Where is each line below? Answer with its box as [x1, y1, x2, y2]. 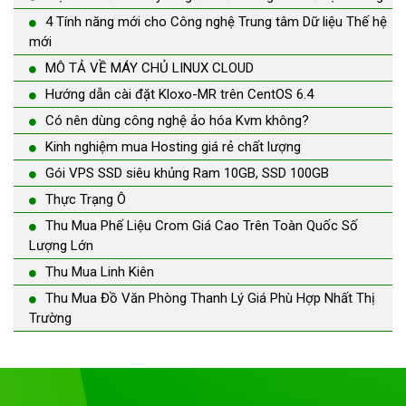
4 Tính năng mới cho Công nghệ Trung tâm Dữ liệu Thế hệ [45, 13, 387, 30]
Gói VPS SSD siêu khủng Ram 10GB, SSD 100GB [45, 164, 329, 181]
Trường [29, 309, 72, 326]
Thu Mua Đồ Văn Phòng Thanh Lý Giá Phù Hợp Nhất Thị [45, 289, 375, 306]
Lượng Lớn [29, 237, 93, 254]
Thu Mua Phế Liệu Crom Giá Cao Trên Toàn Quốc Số [45, 217, 358, 234]
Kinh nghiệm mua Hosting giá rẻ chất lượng [45, 138, 301, 155]
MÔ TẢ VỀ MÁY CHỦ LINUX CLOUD [45, 59, 254, 76]
